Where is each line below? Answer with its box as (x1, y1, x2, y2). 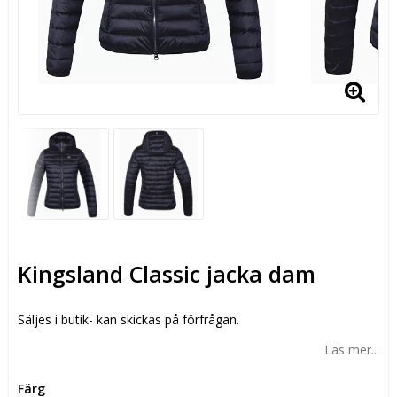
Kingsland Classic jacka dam (18, 258, 315, 289)
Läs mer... (324, 340, 379, 358)
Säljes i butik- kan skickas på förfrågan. (18, 310, 239, 328)
